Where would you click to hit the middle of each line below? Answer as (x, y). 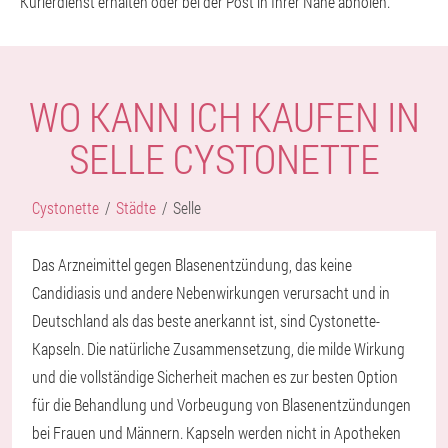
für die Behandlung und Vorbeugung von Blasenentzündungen (221, 404)
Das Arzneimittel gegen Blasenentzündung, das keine (192, 264)
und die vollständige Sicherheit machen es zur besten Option (215, 376)
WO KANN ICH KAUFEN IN (224, 116)
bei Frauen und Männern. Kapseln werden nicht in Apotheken (216, 432)
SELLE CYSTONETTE (224, 158)
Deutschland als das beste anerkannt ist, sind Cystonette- (206, 320)
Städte (136, 207)
